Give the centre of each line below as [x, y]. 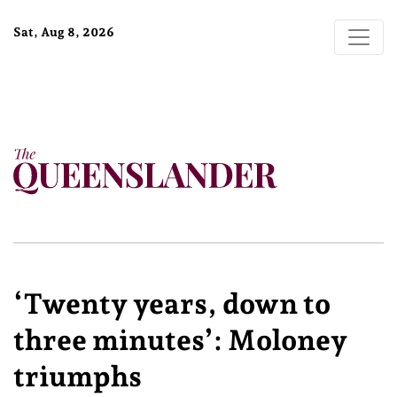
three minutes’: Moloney [180, 340]
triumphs [78, 377]
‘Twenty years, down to [172, 304]
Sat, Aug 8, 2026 [64, 32]
